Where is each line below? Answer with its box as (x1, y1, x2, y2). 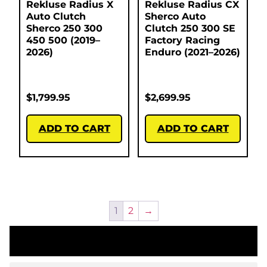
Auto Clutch (26, 11, 86, 23)
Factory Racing (145, 35, 220, 46)
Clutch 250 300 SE (145, 23, 235, 35)
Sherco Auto (145, 11, 206, 23)
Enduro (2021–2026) (145, 46, 240, 58)
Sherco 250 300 (26, 23, 103, 35)
